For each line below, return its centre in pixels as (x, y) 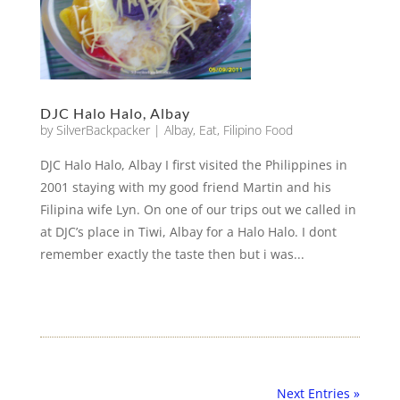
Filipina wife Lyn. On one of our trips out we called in (198, 209)
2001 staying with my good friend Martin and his (185, 187)
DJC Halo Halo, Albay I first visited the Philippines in (193, 165)
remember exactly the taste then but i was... (172, 254)
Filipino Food (258, 130)
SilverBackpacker (103, 130)
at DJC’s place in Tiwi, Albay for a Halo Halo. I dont (188, 232)
